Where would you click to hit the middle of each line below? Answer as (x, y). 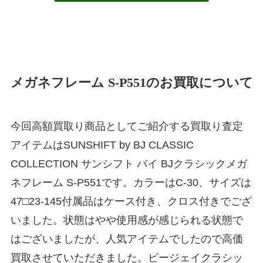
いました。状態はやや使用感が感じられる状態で (127, 220)
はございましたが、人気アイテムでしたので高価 (127, 239)
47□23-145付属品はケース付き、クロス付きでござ (131, 201)
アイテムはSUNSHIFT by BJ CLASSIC (102, 145)
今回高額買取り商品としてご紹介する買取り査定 (127, 126)
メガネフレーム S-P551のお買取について (131, 82)
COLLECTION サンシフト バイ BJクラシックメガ (129, 163)
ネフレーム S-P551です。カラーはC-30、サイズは (131, 182)
